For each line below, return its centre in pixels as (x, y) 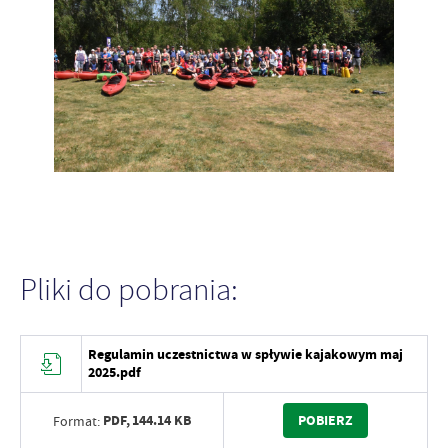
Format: (76, 420)
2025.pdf (115, 373)
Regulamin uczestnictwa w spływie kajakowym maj (246, 355)
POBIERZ (325, 420)
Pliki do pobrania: (129, 290)
